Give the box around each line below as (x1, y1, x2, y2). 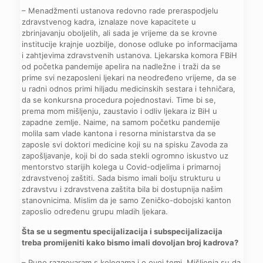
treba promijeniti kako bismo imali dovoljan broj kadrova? (22, 237, 239, 247)
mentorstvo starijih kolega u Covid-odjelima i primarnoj (22, 161, 221, 171)
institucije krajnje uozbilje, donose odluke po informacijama (22, 39, 238, 49)
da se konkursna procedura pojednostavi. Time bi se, (22, 95, 217, 104)
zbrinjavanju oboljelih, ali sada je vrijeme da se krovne (22, 28, 218, 38)
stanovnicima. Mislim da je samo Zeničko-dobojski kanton (22, 195, 232, 205)
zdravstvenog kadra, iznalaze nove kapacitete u (22, 16, 197, 26)
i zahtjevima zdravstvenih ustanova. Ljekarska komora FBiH (22, 50, 238, 60)
